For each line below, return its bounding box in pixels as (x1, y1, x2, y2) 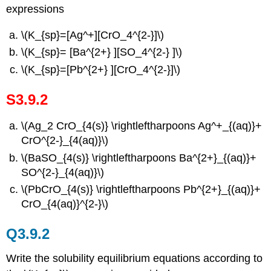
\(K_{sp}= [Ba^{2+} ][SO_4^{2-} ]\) (21, 46, 183, 59)
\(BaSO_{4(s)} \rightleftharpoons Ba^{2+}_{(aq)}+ (21, 151, 257, 164)
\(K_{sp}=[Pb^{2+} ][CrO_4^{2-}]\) (21, 63, 181, 76)
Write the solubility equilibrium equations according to (6, 252, 263, 265)
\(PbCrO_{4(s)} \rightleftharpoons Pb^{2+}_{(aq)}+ (21, 183, 261, 196)
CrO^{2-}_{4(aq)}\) (21, 134, 109, 147)
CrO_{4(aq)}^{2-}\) (21, 198, 109, 211)
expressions (6, 3, 65, 16)
